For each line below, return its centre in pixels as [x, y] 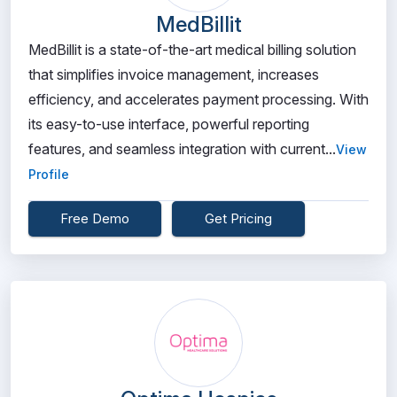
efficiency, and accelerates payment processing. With [198, 99]
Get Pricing [238, 218]
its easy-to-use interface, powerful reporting [169, 124]
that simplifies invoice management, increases [174, 74]
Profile [49, 174]
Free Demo [95, 218]
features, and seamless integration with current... [182, 149]
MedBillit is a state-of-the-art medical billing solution [192, 50]
